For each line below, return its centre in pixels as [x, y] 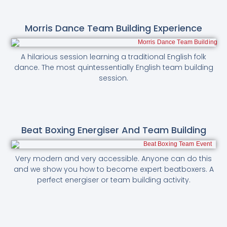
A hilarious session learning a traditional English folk [113, 57]
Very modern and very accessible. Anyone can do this [113, 158]
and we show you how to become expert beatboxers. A [113, 169]
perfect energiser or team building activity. [113, 180]
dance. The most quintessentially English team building [113, 68]
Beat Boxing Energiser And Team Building [113, 130]
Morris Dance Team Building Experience [113, 28]
